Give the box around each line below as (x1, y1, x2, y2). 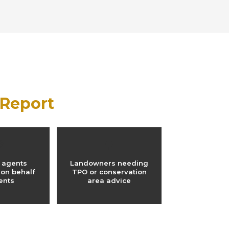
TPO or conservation (72, 168, 147, 176)
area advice (87, 176, 131, 185)
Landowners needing (70, 159, 149, 167)
